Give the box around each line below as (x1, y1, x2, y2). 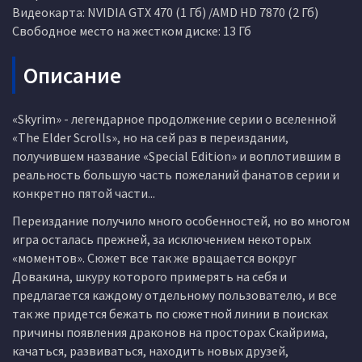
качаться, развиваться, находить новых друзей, (12, 343, 288, 359)
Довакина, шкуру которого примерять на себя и (12, 268, 287, 284)
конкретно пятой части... (12, 185, 155, 201)
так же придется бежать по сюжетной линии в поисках (12, 305, 328, 322)
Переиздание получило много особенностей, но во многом (12, 213, 350, 229)
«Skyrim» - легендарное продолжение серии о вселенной (12, 111, 336, 127)
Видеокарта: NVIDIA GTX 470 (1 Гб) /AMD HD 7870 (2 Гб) (12, 4, 318, 20)
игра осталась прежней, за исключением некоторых (12, 231, 311, 247)
